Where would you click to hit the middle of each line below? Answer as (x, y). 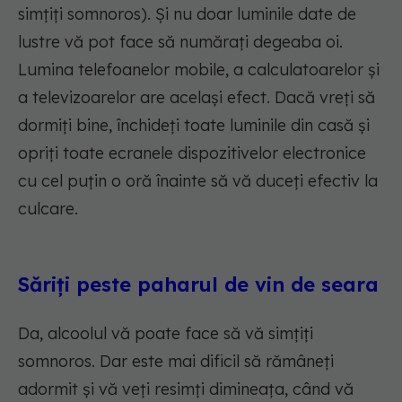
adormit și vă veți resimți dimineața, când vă (186, 389)
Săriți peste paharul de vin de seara (198, 285)
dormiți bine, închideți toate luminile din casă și (194, 126)
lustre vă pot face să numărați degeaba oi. (180, 42)
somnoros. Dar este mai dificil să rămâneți (176, 362)
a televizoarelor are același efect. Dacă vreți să (197, 98)
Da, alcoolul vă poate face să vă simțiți (166, 334)
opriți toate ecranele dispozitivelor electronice (192, 153)
